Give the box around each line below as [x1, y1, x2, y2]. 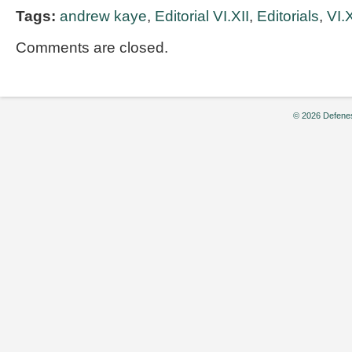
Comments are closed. [16, 39, 168, 56]
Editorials [257, 8, 319, 24]
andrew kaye [60, 8, 147, 24]
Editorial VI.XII [155, 8, 249, 24]
